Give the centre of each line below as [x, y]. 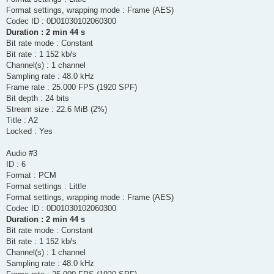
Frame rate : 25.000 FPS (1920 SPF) [72, 87]
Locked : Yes [29, 131]
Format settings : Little [46, 187]
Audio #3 [22, 154]
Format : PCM [31, 176]
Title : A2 [22, 120]
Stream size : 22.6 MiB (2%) [57, 109]
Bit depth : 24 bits [38, 98]
